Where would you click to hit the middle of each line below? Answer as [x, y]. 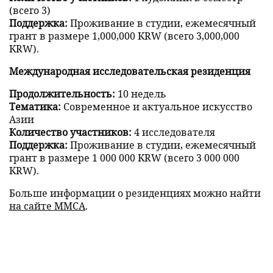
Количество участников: [70, 132]
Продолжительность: [62, 93]
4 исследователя [173, 132]
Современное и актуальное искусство [157, 106]
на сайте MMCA [47, 205]
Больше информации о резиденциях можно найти [135, 193]
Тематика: [35, 106]
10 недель [141, 93]
